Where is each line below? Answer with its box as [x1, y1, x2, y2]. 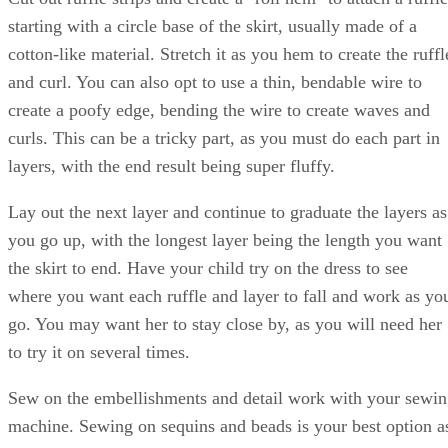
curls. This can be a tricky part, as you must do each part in [8, 127, 440, 148]
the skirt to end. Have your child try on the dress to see [8, 257, 408, 278]
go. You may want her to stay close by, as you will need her [8, 313, 442, 334]
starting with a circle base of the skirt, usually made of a [8, 15, 417, 36]
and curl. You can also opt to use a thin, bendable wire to [8, 71, 422, 92]
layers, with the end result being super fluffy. [8, 155, 335, 176]
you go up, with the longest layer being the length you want [8, 229, 442, 250]
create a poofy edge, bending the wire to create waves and [8, 99, 430, 120]
